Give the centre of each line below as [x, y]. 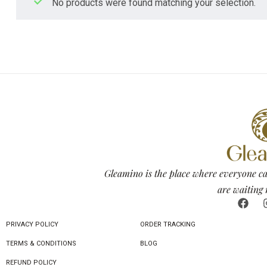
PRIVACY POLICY [32, 224]
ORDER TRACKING [168, 224]
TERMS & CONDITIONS [41, 243]
